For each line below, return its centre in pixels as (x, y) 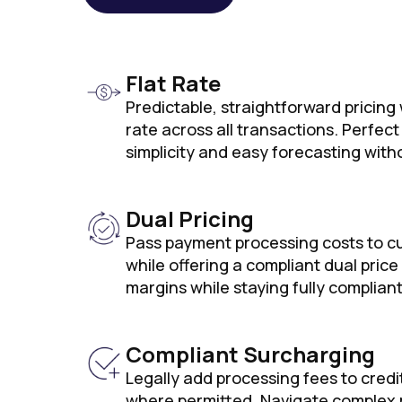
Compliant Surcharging (250, 354)
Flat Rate (173, 83)
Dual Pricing (190, 218)
